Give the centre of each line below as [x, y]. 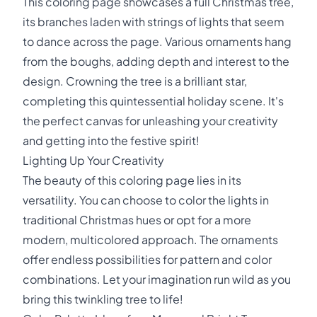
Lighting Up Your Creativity [93, 160]
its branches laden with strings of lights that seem [154, 22]
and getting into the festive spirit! [111, 140]
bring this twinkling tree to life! [103, 299]
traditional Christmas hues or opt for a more [137, 220]
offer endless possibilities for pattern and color [147, 259]
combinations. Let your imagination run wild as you [157, 279]
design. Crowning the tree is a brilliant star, [135, 81]
